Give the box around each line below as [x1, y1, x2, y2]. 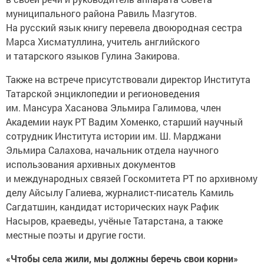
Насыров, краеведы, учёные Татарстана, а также [6, 214, 223, 227]
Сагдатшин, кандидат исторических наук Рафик [6, 200, 219, 213]
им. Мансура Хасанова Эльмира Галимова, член [6, 101, 221, 114]
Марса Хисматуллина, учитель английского [6, 35, 200, 48]
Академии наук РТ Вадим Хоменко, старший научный [6, 115, 243, 128]
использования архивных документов [6, 157, 176, 170]
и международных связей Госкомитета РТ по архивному [6, 171, 258, 184]
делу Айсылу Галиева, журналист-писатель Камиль [6, 186, 234, 199]
